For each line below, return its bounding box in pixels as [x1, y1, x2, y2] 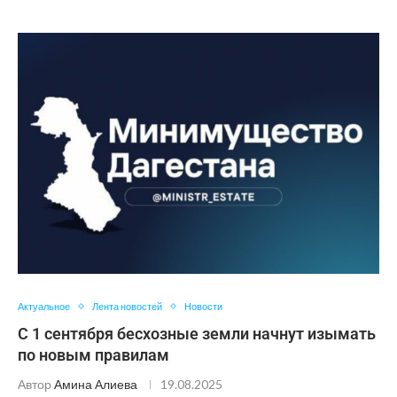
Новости [184, 300, 222, 312]
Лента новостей [92, 300, 162, 312]
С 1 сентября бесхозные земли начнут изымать [18, 324, 376, 343]
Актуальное [18, 300, 70, 312]
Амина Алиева [54, 377, 137, 392]
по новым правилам [18, 346, 169, 364]
